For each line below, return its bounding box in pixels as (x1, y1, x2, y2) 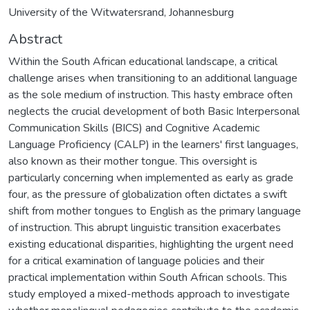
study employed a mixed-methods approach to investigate (8, 286, 290, 302)
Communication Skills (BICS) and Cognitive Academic (8, 120, 259, 136)
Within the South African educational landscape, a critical (8, 53, 277, 69)
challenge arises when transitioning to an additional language (8, 70, 298, 86)
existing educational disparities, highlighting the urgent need (8, 236, 293, 252)
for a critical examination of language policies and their (8, 253, 264, 268)
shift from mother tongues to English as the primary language (8, 203, 301, 219)
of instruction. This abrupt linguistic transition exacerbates (8, 219, 281, 235)
